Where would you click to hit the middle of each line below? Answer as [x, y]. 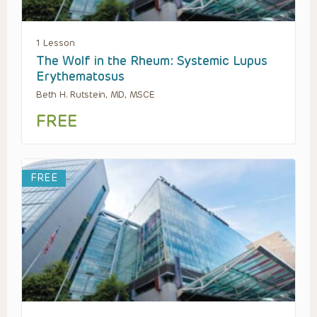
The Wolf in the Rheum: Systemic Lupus [152, 61]
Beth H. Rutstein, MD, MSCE [96, 95]
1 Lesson [56, 43]
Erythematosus [80, 77]
